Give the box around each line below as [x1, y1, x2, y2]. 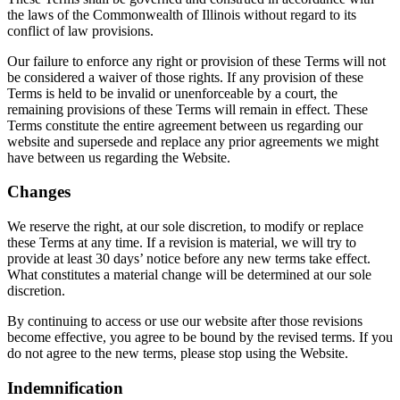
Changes [7, 182, 71, 202]
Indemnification [7, 378, 123, 397]
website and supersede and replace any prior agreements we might [7, 133, 379, 149]
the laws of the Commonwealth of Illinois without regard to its [7, 6, 356, 22]
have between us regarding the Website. [7, 149, 230, 165]
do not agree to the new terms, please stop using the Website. [7, 346, 348, 362]
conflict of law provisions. [7, 22, 154, 38]
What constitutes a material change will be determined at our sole [7, 267, 371, 283]
